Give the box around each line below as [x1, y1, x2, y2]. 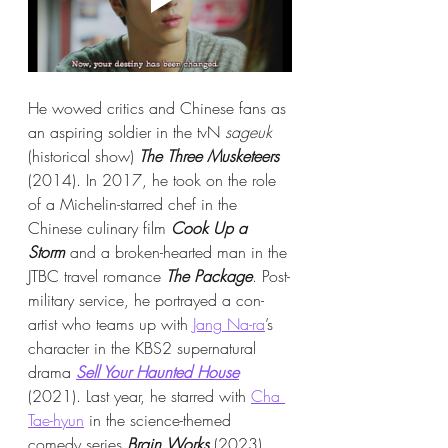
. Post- [252, 264, 290, 287]
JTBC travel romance [28, 264, 166, 287]
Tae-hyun [28, 408, 84, 431]
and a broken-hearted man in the [65, 240, 292, 263]
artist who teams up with [28, 312, 193, 335]
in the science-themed [84, 408, 236, 431]
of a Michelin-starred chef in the [28, 192, 242, 215]
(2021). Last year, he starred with [28, 384, 251, 407]
